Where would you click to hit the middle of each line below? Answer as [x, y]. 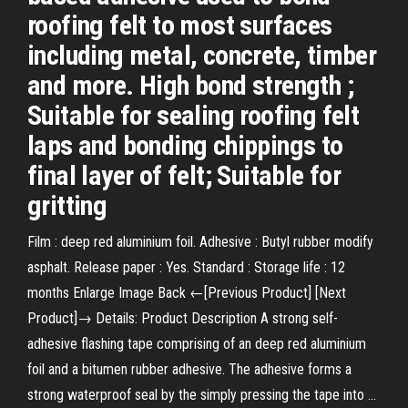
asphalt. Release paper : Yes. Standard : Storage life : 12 [186, 267]
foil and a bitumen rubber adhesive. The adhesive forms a [189, 369]
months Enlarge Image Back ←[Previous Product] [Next [187, 293]
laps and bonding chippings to [185, 145]
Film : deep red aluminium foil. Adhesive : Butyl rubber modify [200, 242]
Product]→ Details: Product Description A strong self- [183, 318]
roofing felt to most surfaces [180, 25]
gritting [67, 205]
